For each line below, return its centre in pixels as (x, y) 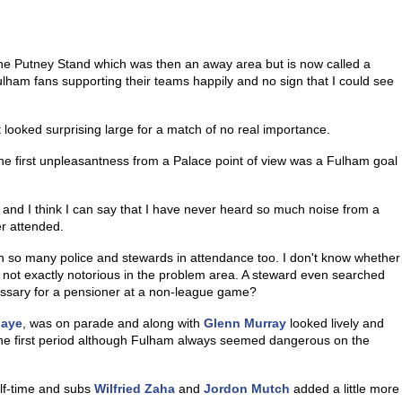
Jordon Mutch (247, 389)
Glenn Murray (245, 323)
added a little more (345, 389)
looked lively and (335, 323)
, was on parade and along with (113, 323)
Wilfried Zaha (135, 389)
